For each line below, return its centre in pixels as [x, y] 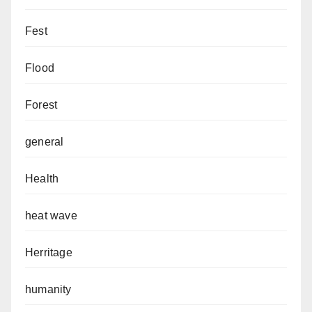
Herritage [49, 253]
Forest [41, 105]
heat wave [51, 216]
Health [42, 179]
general [45, 142]
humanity [48, 290]
